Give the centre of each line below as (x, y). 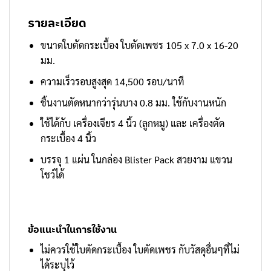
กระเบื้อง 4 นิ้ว (68, 139)
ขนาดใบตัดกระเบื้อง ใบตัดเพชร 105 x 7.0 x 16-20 (139, 45)
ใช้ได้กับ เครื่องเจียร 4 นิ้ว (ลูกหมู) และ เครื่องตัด (132, 123)
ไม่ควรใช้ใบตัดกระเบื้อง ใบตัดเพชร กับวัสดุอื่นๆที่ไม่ (140, 250)
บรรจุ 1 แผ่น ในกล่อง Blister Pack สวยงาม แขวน (136, 159)
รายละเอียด (57, 23)
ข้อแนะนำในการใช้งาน (72, 230)
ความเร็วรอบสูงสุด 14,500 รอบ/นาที (112, 82)
